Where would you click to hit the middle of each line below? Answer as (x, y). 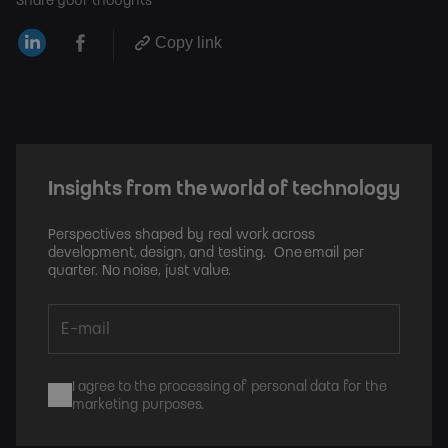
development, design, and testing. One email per (206, 253)
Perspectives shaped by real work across (181, 235)
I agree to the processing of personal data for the (229, 387)
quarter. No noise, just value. (139, 271)
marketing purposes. (138, 405)
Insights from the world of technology (224, 189)
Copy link (188, 42)
